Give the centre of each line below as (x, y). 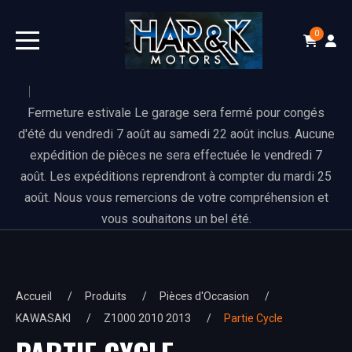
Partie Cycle (253, 319)
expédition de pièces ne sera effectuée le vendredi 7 (176, 156)
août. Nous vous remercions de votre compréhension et (176, 198)
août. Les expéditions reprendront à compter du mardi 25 (176, 177)
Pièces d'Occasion (204, 297)
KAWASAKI (43, 319)
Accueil (34, 297)
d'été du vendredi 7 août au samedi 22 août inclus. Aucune (176, 134)
